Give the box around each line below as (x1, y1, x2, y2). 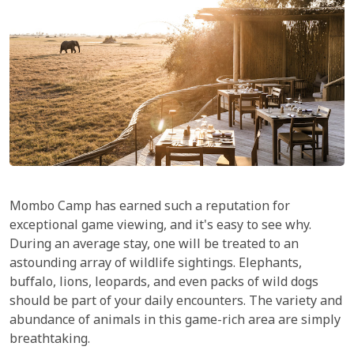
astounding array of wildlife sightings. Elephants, (9, 255, 302, 274)
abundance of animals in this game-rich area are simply (9, 312, 341, 331)
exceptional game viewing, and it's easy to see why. (9, 217, 311, 236)
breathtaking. (9, 331, 90, 350)
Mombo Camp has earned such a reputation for (9, 198, 290, 217)
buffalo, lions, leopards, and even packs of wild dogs (9, 274, 318, 293)
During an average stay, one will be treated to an (9, 236, 299, 255)
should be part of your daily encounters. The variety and (9, 293, 342, 312)
